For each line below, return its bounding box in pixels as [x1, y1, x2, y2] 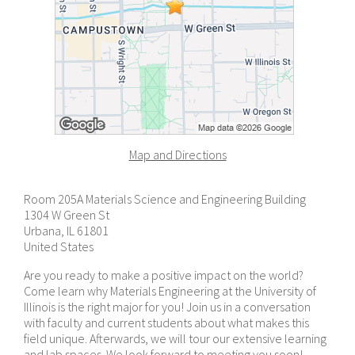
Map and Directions [128, 147, 227, 162]
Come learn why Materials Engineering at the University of [24, 283, 316, 299]
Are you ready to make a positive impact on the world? [24, 267, 303, 283]
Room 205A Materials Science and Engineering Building [24, 191, 306, 207]
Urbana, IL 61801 [24, 223, 109, 239]
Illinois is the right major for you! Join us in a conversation [24, 299, 311, 315]
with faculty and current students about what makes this [24, 315, 309, 330]
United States [24, 239, 94, 254]
